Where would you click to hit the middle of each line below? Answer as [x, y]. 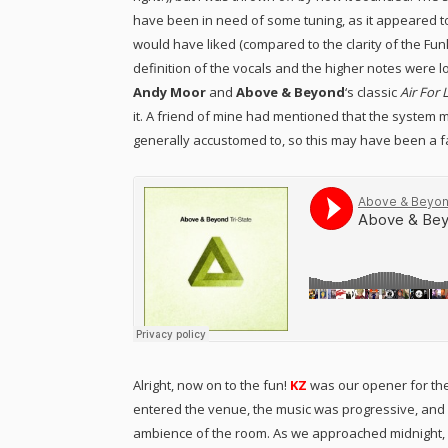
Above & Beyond [290, 92]
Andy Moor [169, 92]
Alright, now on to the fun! [211, 385]
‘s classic [372, 92]
